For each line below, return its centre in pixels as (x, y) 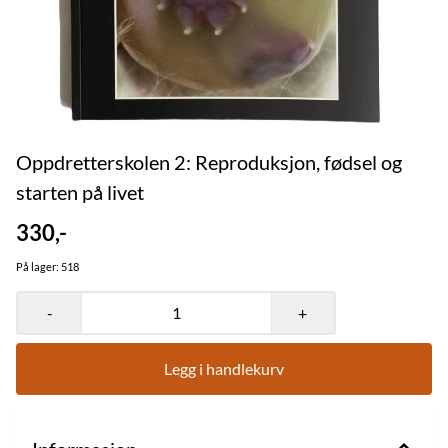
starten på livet (80, 191)
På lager (36, 266)
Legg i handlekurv (224, 368)
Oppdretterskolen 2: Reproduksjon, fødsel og (209, 161)
